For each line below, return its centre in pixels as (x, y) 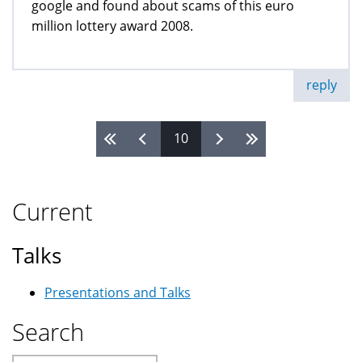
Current (53, 211)
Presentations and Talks (118, 292)
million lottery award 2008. (112, 25)
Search (48, 331)
